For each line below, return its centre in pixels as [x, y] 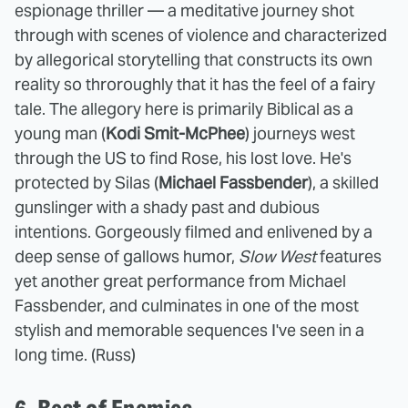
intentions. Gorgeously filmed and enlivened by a [194, 231]
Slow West [277, 256]
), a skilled [343, 182]
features [349, 256]
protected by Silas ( [87, 182]
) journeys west [300, 133]
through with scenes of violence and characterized [201, 35]
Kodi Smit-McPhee [175, 133]
